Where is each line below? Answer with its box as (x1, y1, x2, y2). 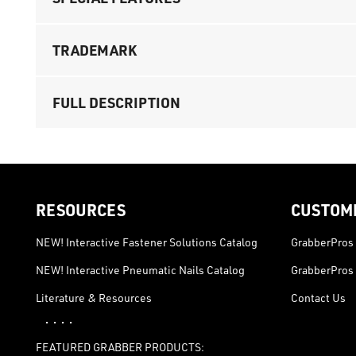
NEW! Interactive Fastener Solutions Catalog (36, 235, 257, 249)
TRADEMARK (52, 40, 137, 59)
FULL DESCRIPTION (52, 92, 180, 111)
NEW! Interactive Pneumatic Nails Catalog (36, 263, 245, 277)
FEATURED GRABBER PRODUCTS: (36, 340, 204, 354)
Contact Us (290, 291, 346, 304)
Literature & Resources (36, 291, 152, 304)
